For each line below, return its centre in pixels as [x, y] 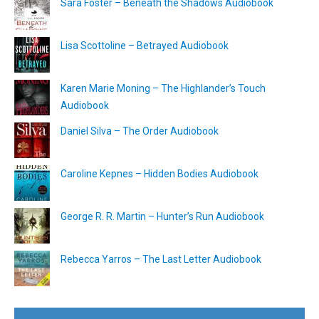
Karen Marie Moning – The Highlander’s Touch [163, 89]
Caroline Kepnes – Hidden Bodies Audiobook [159, 174]
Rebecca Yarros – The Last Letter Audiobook [161, 260]
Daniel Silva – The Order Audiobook [140, 131]
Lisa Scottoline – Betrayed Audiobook [145, 46]
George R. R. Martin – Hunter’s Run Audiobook [162, 217]
